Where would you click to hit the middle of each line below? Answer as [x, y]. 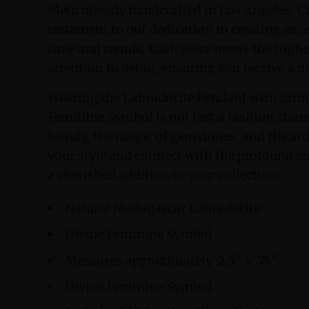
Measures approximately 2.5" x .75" [171, 260]
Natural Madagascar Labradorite [162, 208]
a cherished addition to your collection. [164, 175]
